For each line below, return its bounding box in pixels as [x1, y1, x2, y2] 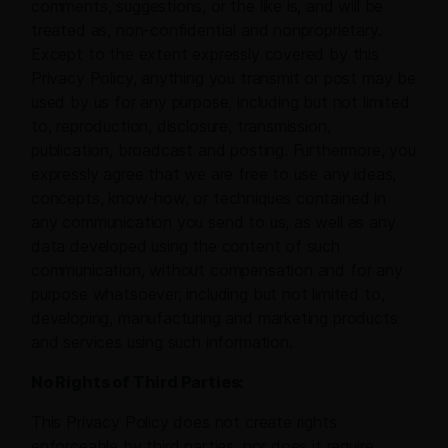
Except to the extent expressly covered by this [31, 44, 379, 65]
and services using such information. [31, 332, 293, 353]
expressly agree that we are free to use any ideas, [31, 164, 397, 185]
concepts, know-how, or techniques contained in [31, 188, 386, 209]
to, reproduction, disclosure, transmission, [31, 116, 331, 137]
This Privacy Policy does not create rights [31, 412, 337, 433]
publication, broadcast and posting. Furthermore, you [31, 140, 416, 161]
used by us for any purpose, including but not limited [31, 92, 410, 113]
